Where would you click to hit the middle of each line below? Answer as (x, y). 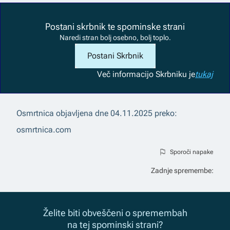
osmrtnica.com (44, 129)
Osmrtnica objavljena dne (62, 113)
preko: (166, 113)
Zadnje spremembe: (182, 170)
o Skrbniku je (172, 74)
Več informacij (123, 74)
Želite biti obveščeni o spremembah (115, 213)
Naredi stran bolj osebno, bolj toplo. (115, 37)
